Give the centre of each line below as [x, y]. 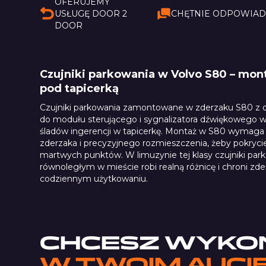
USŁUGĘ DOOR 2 [91, 13]
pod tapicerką [80, 88]
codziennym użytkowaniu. [94, 178]
